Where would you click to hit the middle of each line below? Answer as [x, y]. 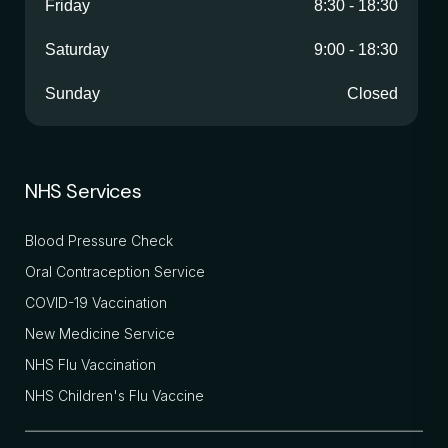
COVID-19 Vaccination [96, 302]
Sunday [72, 93]
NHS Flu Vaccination [90, 364]
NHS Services [83, 190]
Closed [372, 93]
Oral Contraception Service [115, 271]
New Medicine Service [100, 333]
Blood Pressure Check [99, 240]
